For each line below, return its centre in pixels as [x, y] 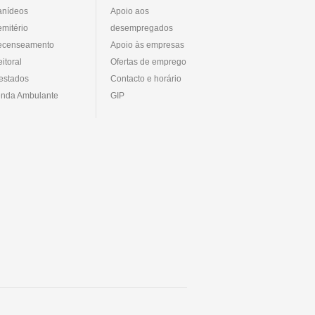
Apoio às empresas [147, 45]
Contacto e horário [146, 78]
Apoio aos [130, 11]
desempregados [142, 28]
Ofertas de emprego [148, 62]
